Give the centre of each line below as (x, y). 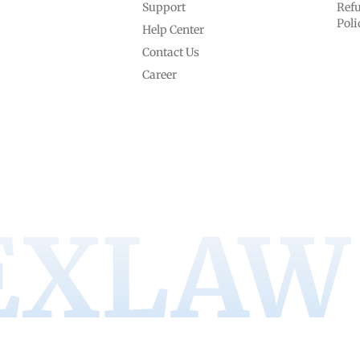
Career (159, 75)
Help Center (173, 30)
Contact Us (170, 52)
